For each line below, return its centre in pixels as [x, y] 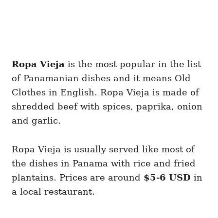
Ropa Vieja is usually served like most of [103, 149]
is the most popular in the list [133, 64]
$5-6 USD [167, 177]
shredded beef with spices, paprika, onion [107, 106]
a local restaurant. [53, 191]
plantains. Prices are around [78, 177]
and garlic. [36, 120]
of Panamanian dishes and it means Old [101, 78]
